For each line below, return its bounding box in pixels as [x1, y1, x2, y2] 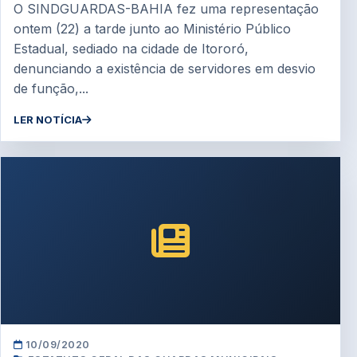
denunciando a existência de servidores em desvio [14, 60, 316, 76]
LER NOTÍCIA [14, 112, 82, 126]
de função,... [14, 80, 88, 96]
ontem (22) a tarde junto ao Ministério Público [14, 20, 291, 37]
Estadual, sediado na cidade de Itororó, [14, 40, 249, 57]
